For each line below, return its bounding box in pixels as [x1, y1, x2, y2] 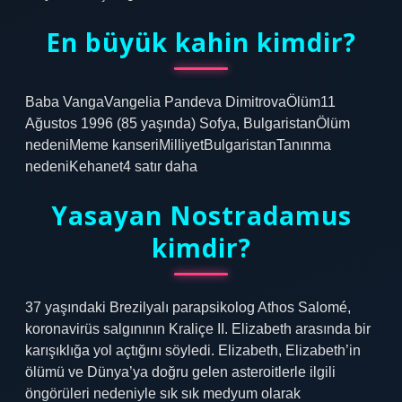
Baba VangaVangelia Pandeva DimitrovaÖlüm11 [25, 94, 336, 109]
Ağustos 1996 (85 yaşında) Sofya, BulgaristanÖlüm [25, 116, 350, 131]
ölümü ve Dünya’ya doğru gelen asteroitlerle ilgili [25, 364, 336, 380]
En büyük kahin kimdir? [46, 25, 356, 59]
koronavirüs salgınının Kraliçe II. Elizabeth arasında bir [25, 321, 371, 336]
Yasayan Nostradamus [50, 198, 352, 232]
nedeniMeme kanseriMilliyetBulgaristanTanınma [25, 137, 331, 153]
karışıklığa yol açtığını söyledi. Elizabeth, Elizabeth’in [25, 343, 361, 358]
